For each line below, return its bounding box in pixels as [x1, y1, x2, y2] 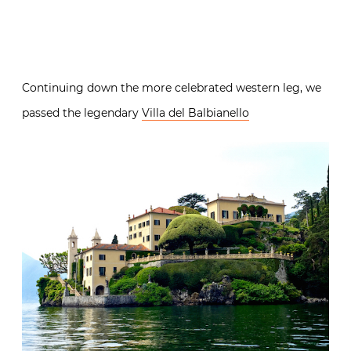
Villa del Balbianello [142, 105, 249, 120]
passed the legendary [22, 105, 142, 120]
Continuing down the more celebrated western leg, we [22, 80, 321, 95]
